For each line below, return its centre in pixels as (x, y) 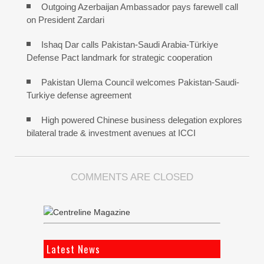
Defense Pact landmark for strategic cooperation (119, 57)
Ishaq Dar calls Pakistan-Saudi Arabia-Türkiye (130, 44)
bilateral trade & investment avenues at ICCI (111, 133)
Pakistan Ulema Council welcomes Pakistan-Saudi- (140, 82)
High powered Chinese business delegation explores (142, 120)
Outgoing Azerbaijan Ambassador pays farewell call (140, 6)
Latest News (73, 249)
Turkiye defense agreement (79, 95)
